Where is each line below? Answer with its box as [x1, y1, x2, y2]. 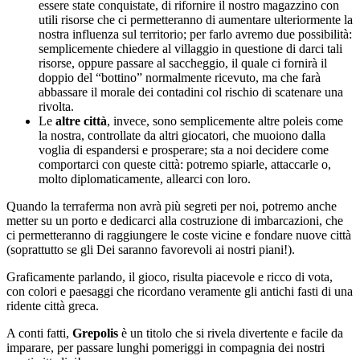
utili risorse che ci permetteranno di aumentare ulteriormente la [39, 12, 353, 27]
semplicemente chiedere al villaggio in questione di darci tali [39, 41, 342, 55]
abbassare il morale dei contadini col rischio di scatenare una [39, 84, 343, 99]
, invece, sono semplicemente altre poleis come [107, 113, 343, 128]
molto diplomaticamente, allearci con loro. [39, 171, 251, 186]
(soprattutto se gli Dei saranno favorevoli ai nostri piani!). [6, 242, 295, 256]
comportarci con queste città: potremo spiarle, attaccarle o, [39, 157, 331, 171]
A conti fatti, [6, 325, 72, 340]
